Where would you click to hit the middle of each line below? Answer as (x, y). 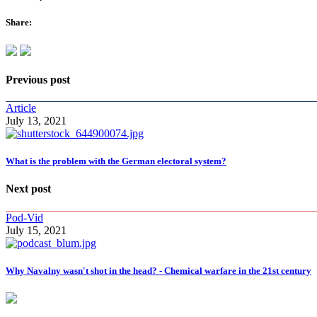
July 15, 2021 (36, 230)
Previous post (38, 79)
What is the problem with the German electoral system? (116, 161)
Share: (19, 23)
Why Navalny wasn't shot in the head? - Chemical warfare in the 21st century (158, 270)
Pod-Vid (24, 217)
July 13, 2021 (36, 121)
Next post (28, 189)
